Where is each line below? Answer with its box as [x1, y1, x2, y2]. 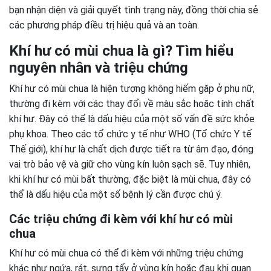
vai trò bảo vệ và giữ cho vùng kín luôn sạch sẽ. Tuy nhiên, [9, 158, 250, 170]
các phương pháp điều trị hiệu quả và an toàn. [9, 19, 199, 31]
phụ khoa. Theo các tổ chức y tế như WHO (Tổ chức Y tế [9, 128, 252, 140]
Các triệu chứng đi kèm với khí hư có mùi [9, 212, 233, 226]
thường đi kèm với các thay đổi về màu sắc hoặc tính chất [9, 98, 255, 109]
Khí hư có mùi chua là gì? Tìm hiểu [9, 42, 233, 59]
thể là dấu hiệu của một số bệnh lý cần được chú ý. [9, 189, 222, 200]
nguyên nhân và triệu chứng [9, 59, 188, 76]
